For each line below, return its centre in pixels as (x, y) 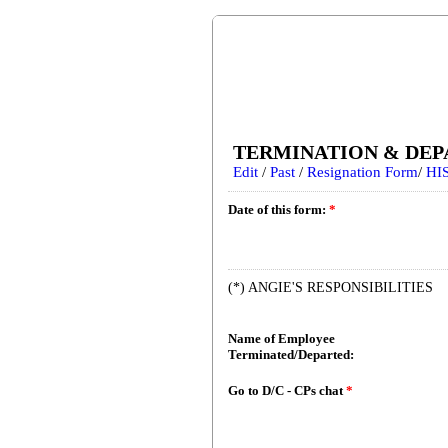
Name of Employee (281, 338)
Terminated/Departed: (291, 354)
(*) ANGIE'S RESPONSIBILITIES (330, 287)
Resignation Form (362, 172)
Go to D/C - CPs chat (287, 390)
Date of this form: (278, 209)
